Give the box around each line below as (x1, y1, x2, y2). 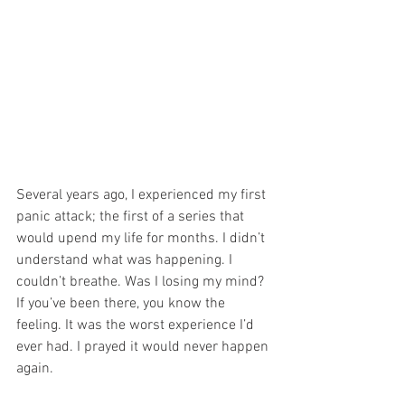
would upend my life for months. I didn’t (16, 229, 268, 248)
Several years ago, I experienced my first (16, 185, 269, 204)
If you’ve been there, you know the (16, 294, 229, 313)
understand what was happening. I (16, 250, 236, 269)
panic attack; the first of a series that (16, 207, 248, 226)
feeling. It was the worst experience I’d (16, 316, 258, 334)
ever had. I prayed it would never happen (16, 337, 272, 356)
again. (16, 359, 53, 378)
